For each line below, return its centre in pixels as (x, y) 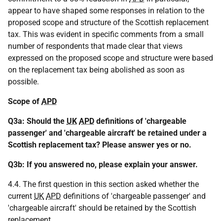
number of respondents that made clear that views (95, 46)
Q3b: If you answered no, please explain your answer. (103, 165)
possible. (23, 82)
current (21, 196)
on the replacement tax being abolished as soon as (96, 70)
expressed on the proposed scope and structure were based (110, 58)
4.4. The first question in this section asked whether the (103, 184)
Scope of (25, 101)
